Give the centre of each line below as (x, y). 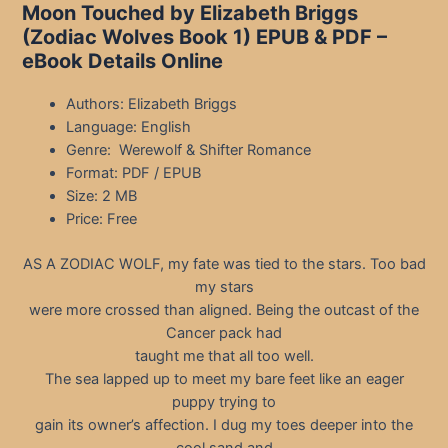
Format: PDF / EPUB (134, 173)
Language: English (129, 127)
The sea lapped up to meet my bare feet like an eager (224, 379)
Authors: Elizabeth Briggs (152, 104)
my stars (224, 287)
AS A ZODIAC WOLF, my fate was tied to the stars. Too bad (224, 264)
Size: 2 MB (102, 196)
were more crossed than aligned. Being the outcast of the (224, 310)
